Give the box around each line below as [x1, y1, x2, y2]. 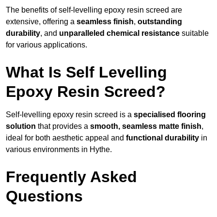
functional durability [126, 134, 199, 142]
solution [6, 122, 36, 131]
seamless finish [77, 17, 134, 26]
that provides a [36, 122, 90, 131]
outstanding [138, 17, 182, 26]
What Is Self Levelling [6, 63, 167, 81]
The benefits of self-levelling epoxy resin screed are [6, 6, 182, 15]
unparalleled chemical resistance [59, 29, 180, 38]
